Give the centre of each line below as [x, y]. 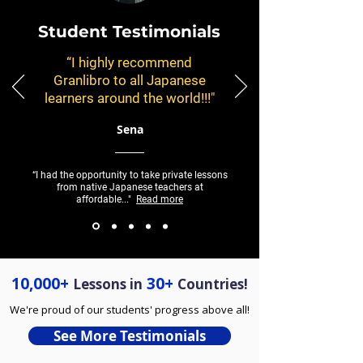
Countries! [213, 284]
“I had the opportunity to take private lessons [130, 175]
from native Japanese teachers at [130, 187]
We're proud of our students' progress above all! [130, 310]
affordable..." [106, 199]
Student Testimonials [129, 32]
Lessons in [108, 284]
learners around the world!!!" [129, 98]
